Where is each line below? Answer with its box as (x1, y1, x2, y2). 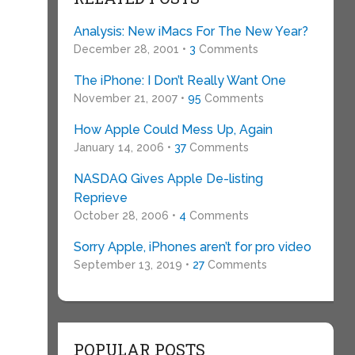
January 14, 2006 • (73, 141, 174, 154)
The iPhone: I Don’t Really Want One (73, 73, 286, 88)
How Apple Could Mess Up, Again (73, 122, 273, 137)
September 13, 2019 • (73, 258, 193, 271)
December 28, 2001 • (73, 43, 189, 55)
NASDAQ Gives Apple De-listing (73, 171, 263, 186)
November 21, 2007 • (73, 92, 188, 105)
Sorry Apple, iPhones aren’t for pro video (73, 239, 311, 254)
